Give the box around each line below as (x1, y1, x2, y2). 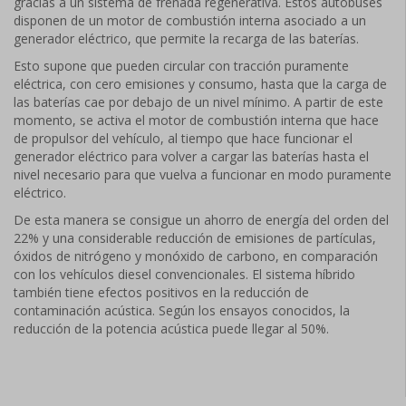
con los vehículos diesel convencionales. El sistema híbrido (14, 266, 355, 283)
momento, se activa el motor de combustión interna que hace (14, 111, 379, 129)
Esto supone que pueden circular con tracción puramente (14, 57, 349, 74)
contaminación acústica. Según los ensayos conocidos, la (14, 302, 350, 319)
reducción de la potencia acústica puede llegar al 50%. (14, 320, 329, 337)
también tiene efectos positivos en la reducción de (14, 284, 309, 301)
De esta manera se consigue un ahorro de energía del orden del (14, 211, 389, 228)
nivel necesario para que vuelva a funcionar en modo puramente (14, 166, 391, 183)
